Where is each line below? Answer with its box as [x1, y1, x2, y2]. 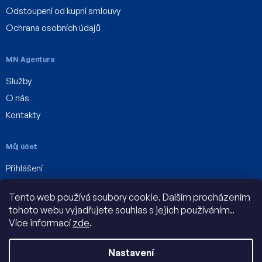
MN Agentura [6, 55, 54, 64]
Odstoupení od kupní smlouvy [6, 5, 120, 17]
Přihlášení [6, 163, 43, 174]
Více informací [9, 217, 73, 229]
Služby [6, 75, 32, 87]
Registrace [6, 180, 49, 191]
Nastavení [108, 247, 154, 258]
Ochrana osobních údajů [6, 22, 101, 34]
